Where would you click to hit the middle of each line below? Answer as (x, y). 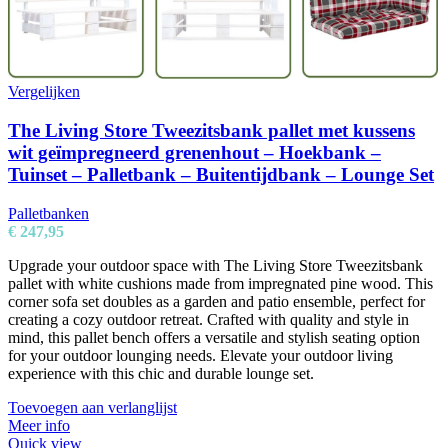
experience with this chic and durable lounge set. (161, 373)
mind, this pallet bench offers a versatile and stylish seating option (214, 337)
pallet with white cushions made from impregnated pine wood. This (220, 283)
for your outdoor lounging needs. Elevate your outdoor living (200, 355)
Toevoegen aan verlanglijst (92, 407)
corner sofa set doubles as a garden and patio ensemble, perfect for (216, 301)
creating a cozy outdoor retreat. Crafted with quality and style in (208, 319)
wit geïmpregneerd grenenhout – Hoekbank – (194, 153)
